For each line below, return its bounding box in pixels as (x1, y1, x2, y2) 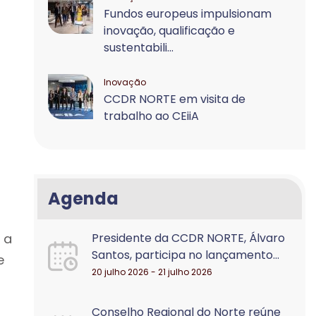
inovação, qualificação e (104, 23, 236, 39)
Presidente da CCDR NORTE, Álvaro (92, 230, 286, 246)
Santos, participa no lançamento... (92, 247, 280, 263)
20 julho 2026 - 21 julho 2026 (92, 266, 213, 278)
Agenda (48, 187, 119, 210)
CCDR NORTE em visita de (104, 91, 246, 107)
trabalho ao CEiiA (104, 108, 200, 124)
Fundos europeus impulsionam (104, 6, 272, 22)
